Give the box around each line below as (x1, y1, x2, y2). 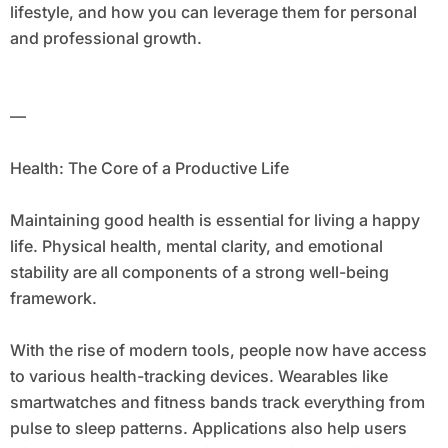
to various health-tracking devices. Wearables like (9, 366, 388, 387)
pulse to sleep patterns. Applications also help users (9, 418, 407, 439)
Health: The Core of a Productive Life (9, 158, 289, 179)
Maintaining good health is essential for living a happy (9, 210, 420, 231)
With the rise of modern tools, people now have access (9, 340, 427, 361)
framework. (9, 288, 97, 309)
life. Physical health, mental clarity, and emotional (9, 236, 383, 257)
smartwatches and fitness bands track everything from (9, 392, 425, 413)
